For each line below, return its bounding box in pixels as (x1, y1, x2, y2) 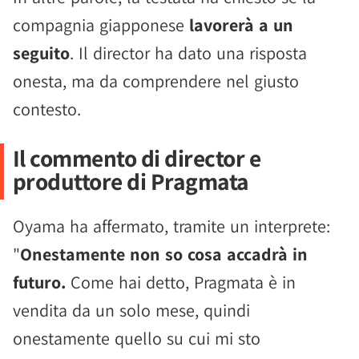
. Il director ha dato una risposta (70, 42, 307, 64)
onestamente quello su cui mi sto (13, 327, 260, 349)
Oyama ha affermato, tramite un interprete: (13, 215, 330, 237)
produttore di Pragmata (12, 166, 249, 196)
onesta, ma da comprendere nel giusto (13, 70, 299, 92)
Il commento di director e (12, 143, 261, 173)
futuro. (13, 271, 66, 293)
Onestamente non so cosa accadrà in (20, 243, 308, 265)
